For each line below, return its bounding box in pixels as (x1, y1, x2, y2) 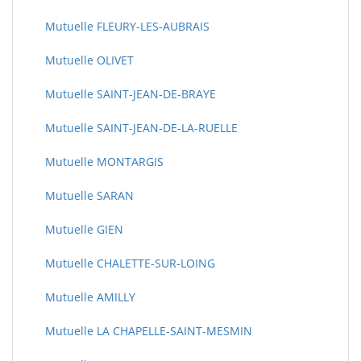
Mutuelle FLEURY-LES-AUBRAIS (45, 19, 210, 34)
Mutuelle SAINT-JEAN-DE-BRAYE (45, 86, 216, 102)
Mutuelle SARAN (45, 188, 134, 203)
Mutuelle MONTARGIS (45, 154, 164, 169)
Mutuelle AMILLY (45, 289, 135, 305)
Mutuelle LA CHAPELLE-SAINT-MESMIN (45, 323, 252, 338)
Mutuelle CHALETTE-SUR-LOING (45, 255, 215, 271)
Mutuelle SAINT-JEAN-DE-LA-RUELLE (45, 120, 238, 135)
